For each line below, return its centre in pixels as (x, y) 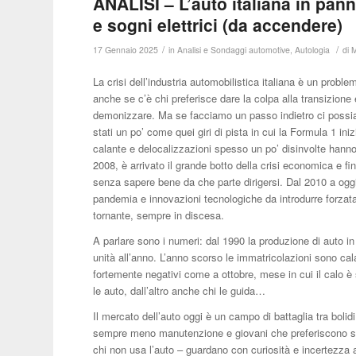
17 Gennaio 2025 (126, 50)
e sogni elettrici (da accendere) (218, 25)
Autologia (313, 50)
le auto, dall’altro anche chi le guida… (180, 291)
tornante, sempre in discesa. (159, 215)
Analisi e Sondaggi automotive (234, 50)
